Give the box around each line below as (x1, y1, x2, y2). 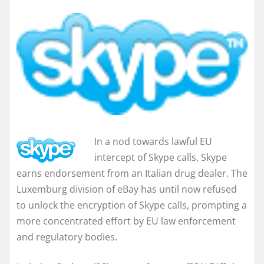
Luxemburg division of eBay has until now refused (16, 182, 237, 196)
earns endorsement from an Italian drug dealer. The (16, 166, 247, 180)
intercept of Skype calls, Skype (94, 150, 227, 164)
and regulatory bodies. (16, 230, 117, 243)
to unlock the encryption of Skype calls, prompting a (16, 198, 247, 212)
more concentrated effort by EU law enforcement (16, 214, 236, 227)
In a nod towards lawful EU (94, 134, 212, 148)
